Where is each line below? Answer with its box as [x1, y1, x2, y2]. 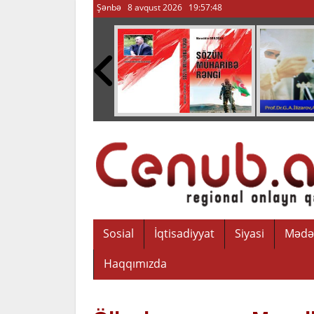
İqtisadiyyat [154, 226, 214, 241]
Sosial [103, 226, 134, 241]
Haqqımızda [104, 256, 167, 271]
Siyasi [235, 226, 264, 241]
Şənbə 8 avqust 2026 [97, 1, 182, 13]
